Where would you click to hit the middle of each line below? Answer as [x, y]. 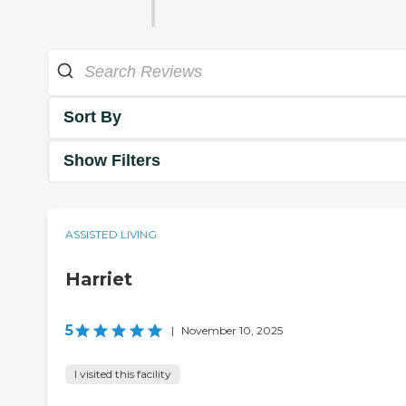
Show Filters [112, 161]
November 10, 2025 [232, 330]
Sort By [92, 117]
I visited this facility [123, 373]
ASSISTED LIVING [111, 234]
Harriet [99, 279]
